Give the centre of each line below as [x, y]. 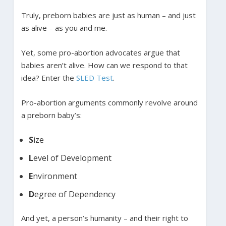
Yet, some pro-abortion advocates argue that [100, 52]
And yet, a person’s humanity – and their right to [104, 218]
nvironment [55, 176]
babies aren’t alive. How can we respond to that [104, 65]
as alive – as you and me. [64, 27]
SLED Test [94, 77]
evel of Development [72, 158]
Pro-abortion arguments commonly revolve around [109, 102]
